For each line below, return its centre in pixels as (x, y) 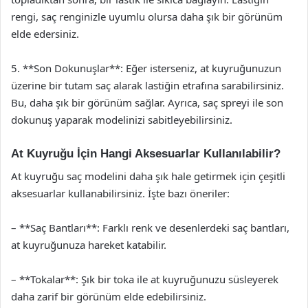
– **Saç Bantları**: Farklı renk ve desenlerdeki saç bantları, (150, 227)
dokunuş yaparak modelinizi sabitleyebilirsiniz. (122, 120)
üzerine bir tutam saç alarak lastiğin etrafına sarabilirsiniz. (147, 85)
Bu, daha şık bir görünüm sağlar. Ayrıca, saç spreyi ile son (147, 102)
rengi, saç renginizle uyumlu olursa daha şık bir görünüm (147, 16)
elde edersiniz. (45, 34)
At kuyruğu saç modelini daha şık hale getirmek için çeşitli (148, 176)
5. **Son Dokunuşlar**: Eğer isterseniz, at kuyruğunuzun (146, 68)
